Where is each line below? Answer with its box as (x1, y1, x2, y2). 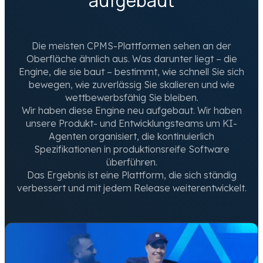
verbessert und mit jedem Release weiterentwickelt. (16, 181, 247, 194)
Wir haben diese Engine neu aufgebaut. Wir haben (21, 104, 242, 116)
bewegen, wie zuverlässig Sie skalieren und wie (28, 78, 235, 90)
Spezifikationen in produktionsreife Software (33, 143, 230, 155)
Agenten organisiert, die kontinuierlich (49, 130, 214, 142)
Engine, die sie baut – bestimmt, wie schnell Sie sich (19, 65, 244, 77)
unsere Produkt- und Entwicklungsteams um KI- (26, 117, 237, 129)
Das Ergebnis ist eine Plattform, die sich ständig (26, 168, 237, 181)
